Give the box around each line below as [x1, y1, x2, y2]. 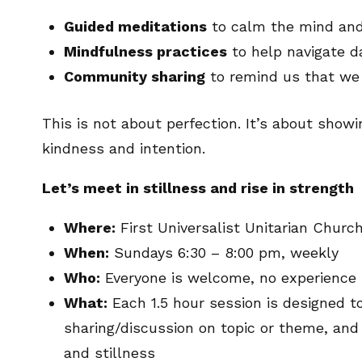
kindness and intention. [42, 140, 205, 157]
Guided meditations [64, 18, 207, 35]
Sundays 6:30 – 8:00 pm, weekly [109, 244, 339, 261]
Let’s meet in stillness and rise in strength [42, 179, 354, 196]
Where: [64, 219, 116, 236]
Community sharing [64, 68, 205, 85]
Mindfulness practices [64, 43, 227, 60]
